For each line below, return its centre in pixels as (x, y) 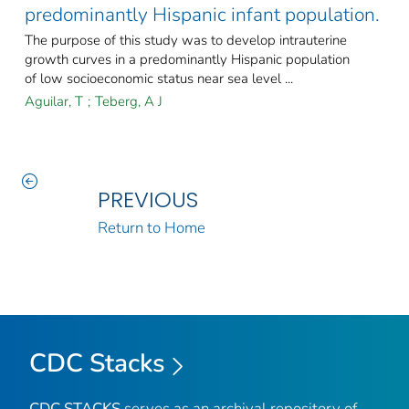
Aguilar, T (54, 102)
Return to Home (151, 228)
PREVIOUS (147, 200)
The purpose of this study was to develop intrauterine (186, 41)
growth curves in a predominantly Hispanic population (187, 60)
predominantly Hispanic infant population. (202, 15)
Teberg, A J (129, 102)
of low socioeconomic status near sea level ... (159, 79)
